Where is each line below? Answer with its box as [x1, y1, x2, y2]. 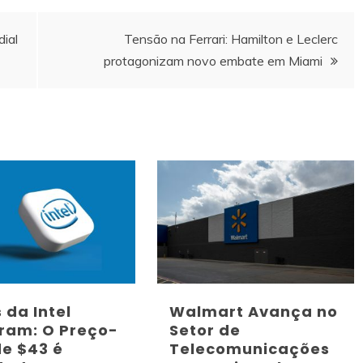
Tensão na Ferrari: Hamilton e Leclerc [124, 30, 338, 47]
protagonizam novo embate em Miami [104, 52, 322, 69]
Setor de [169, 320, 241, 341]
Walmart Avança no [169, 301, 339, 322]
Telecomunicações [169, 339, 331, 360]
